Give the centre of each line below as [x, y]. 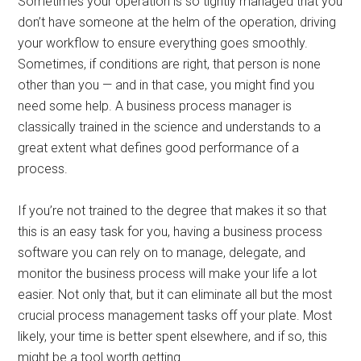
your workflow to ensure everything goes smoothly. [163, 43]
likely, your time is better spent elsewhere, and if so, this [173, 336]
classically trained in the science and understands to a [170, 127]
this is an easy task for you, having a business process [170, 232]
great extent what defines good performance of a [159, 148]
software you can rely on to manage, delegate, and [162, 253]
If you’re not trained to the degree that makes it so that [172, 211]
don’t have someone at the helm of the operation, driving [177, 22]
